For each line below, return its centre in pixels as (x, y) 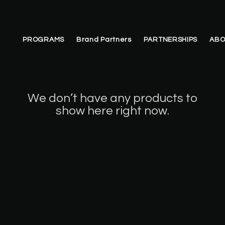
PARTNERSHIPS (171, 40)
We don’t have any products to (113, 98)
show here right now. (113, 111)
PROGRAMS (43, 40)
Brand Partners (104, 40)
